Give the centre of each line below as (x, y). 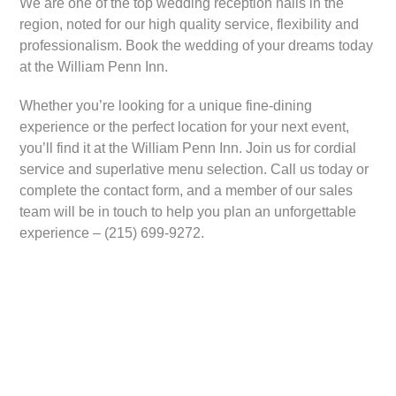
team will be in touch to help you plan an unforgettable (188, 211)
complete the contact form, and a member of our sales (187, 190)
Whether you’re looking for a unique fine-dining (166, 105)
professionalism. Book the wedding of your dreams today (197, 45)
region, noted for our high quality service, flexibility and (190, 24)
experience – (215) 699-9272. (112, 232)
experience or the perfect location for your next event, (185, 126)
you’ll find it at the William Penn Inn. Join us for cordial (188, 148)
